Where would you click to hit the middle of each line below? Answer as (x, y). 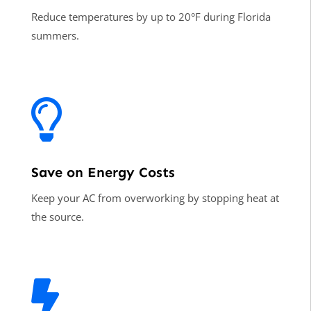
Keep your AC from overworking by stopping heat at (155, 197)
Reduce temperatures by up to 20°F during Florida (151, 17)
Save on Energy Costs (103, 172)
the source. (57, 216)
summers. (55, 36)
